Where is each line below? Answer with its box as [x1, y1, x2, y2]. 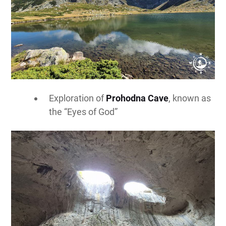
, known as [168, 92, 211, 103]
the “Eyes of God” [49, 106, 118, 117]
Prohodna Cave [106, 92, 169, 103]
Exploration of [49, 92, 106, 103]
